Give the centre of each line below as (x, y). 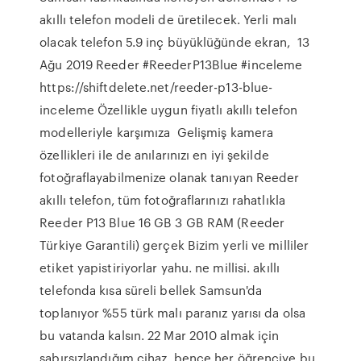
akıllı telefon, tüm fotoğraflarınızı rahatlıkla (164, 200)
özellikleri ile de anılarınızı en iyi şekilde (154, 155)
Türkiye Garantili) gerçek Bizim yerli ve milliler (174, 245)
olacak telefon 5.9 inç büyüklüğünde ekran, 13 (174, 42)
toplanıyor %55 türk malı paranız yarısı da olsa (172, 313)
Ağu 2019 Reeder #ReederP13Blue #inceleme (171, 64)
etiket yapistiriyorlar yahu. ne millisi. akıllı (160, 268)
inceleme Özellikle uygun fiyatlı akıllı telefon (168, 110)
